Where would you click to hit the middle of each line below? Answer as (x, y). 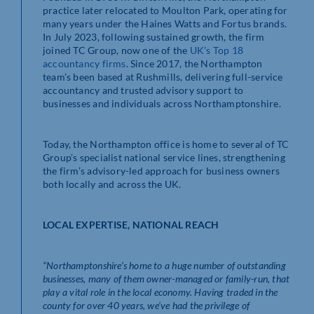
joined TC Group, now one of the (116, 50)
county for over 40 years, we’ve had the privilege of (146, 305)
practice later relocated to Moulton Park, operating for (165, 10)
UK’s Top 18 (217, 50)
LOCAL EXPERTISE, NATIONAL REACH (131, 224)
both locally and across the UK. (112, 184)
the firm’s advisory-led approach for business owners (161, 170)
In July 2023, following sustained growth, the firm (154, 36)
